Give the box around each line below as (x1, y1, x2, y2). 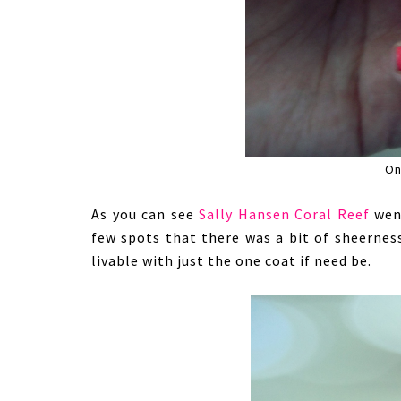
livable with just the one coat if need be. (91, 252, 371, 269)
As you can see (91, 205, 199, 223)
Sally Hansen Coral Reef (199, 205, 370, 223)
